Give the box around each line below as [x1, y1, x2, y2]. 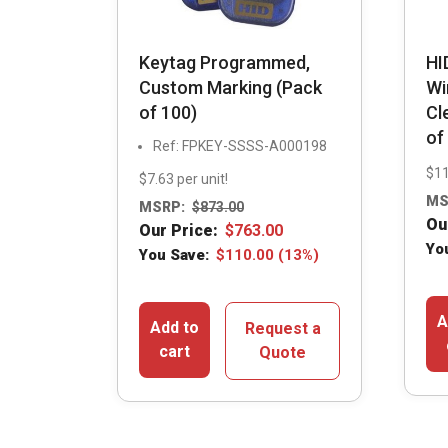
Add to [150, 318, 200, 338]
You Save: [139, 246, 209, 265]
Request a [244, 319, 321, 339]
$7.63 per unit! [139, 170, 228, 187]
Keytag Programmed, [139, 51, 310, 73]
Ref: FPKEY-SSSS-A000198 [153, 137, 327, 154]
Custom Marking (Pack [139, 76, 322, 98]
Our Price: [139, 221, 218, 241]
